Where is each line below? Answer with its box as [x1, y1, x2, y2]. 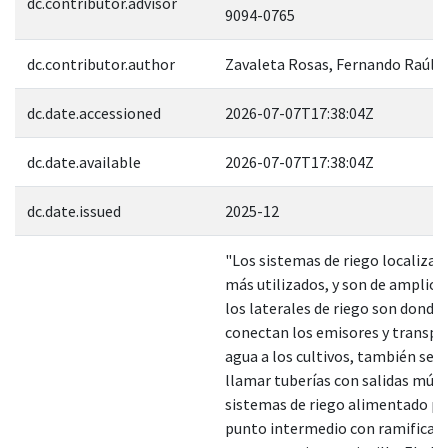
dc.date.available [27, 151, 141, 172]
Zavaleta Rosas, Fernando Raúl [225, 53, 435, 74]
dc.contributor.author [27, 53, 175, 74]
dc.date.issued [27, 200, 121, 221]
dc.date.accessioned [27, 102, 161, 123]
